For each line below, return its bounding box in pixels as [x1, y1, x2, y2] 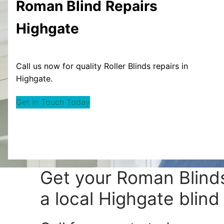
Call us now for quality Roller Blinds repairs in [16, 60, 188, 71]
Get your [40, 166, 116, 188]
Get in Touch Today [16, 97, 90, 107]
